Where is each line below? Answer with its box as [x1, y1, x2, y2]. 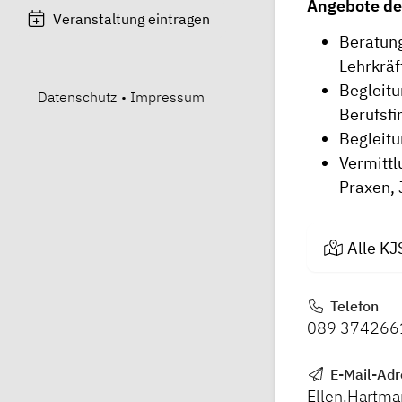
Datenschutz [38, 87, 117, 106]
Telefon [326, 297, 379, 316]
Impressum [130, 87, 205, 106]
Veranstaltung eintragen [53, 9, 211, 28]
